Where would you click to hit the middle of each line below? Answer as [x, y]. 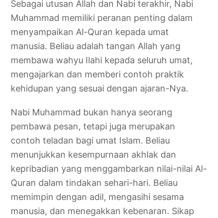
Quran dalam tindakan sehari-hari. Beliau [94, 182]
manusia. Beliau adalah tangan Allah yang [96, 46]
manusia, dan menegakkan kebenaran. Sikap [103, 211]
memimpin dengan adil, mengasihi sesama [98, 197]
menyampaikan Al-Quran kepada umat [90, 32]
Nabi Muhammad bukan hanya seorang [92, 112]
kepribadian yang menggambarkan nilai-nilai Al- [109, 168]
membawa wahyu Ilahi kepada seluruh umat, [102, 60]
